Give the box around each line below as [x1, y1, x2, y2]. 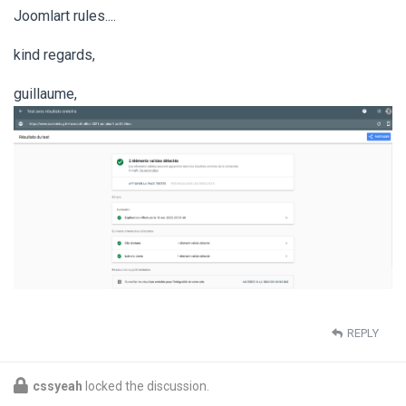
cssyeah [33, 379, 82, 394]
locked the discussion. [82, 379, 209, 394]
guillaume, [14, 84, 77, 102]
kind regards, [14, 45, 95, 63]
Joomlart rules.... [14, 6, 116, 24]
